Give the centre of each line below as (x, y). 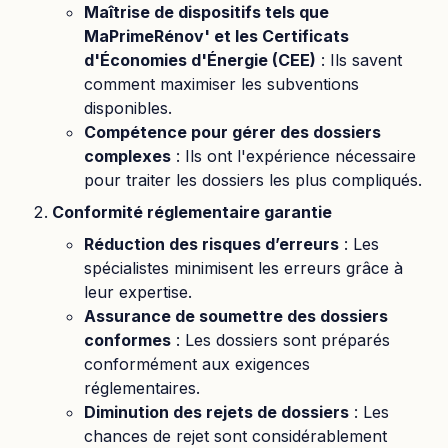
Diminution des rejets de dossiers (216, 412)
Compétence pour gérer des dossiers (232, 132)
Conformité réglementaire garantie (192, 212)
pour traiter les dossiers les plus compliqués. (253, 180)
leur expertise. (138, 292)
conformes (127, 340)
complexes (127, 156)
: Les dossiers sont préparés (280, 340)
